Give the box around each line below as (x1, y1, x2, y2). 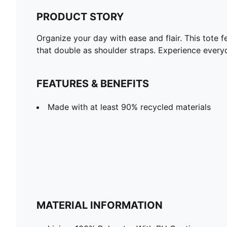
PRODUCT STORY (36, 10, 124, 23)
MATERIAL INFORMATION (36, 199, 163, 211)
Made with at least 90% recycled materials (48, 101, 211, 112)
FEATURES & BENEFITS (36, 77, 149, 90)
